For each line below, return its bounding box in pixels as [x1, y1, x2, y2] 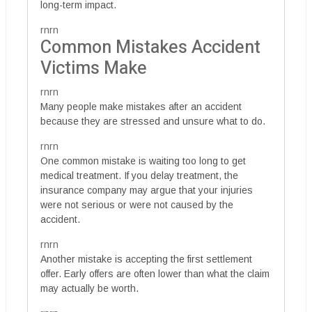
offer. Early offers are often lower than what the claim [40, 268, 270, 279]
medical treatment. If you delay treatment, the [40, 170, 238, 181]
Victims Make [40, 56, 147, 81]
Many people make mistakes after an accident [40, 101, 242, 112]
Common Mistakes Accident [40, 35, 260, 61]
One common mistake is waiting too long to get [40, 155, 246, 166]
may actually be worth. [40, 283, 139, 294]
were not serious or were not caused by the [40, 199, 233, 210]
